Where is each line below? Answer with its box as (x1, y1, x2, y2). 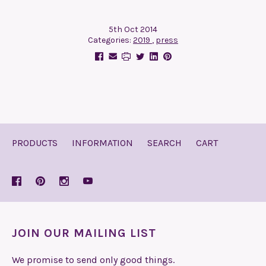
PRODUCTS (12, 137, 58, 148)
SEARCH (147, 137, 182, 148)
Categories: (88, 34, 133, 45)
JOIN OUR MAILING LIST (12, 226, 156, 240)
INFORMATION (72, 137, 133, 148)
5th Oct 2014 (109, 24, 157, 34)
